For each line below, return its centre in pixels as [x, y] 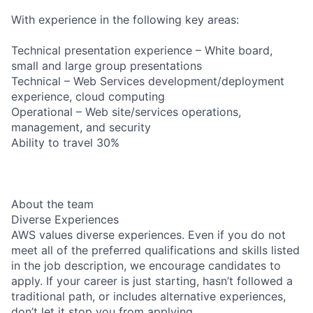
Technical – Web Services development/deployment [148, 81]
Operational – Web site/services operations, [126, 111]
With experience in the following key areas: [125, 19]
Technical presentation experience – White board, [142, 50]
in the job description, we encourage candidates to [146, 265]
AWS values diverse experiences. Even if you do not [148, 234]
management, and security [81, 127]
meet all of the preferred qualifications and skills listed [155, 250]
